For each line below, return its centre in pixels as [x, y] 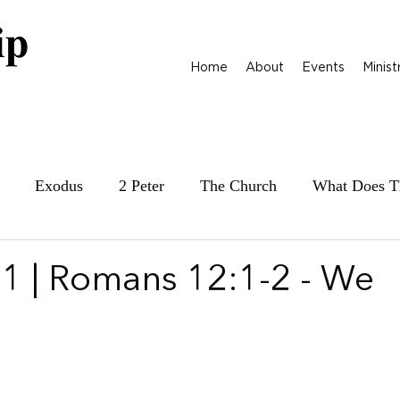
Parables [207, 257]
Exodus [59, 185]
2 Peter [142, 185]
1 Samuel [300, 257]
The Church [238, 185]
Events [323, 67]
